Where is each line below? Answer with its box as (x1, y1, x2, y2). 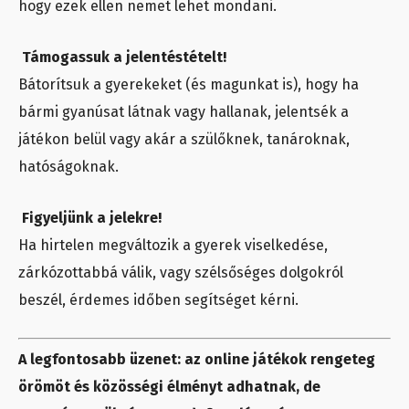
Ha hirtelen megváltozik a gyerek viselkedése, (18, 236, 328, 254)
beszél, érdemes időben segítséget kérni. (18, 290, 299, 309)
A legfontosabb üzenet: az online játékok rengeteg (18, 351, 375, 368)
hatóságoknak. (18, 157, 119, 175)
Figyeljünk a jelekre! (22, 208, 162, 226)
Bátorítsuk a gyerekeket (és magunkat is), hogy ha (18, 75, 359, 93)
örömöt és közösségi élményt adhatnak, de (18, 378, 320, 395)
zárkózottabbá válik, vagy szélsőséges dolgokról (18, 263, 343, 281)
